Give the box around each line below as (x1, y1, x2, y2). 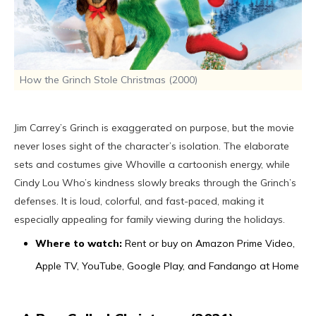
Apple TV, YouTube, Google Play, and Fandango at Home (35, 259, 299, 272)
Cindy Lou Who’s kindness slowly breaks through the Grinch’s (14, 176, 296, 189)
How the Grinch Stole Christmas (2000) (20, 73, 197, 86)
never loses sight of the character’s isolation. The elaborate (14, 139, 289, 152)
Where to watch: (35, 236, 122, 250)
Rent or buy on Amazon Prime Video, (122, 236, 295, 250)
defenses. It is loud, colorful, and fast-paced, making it (14, 194, 264, 207)
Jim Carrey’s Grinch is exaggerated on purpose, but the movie (14, 121, 294, 134)
